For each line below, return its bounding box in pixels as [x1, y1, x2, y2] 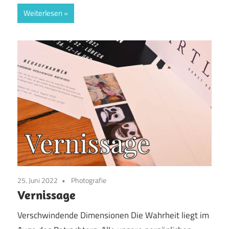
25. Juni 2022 [17, 174, 58, 186]
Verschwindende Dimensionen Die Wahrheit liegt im [17, 209, 209, 222]
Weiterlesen [24, 7, 62, 19]
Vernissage [17, 187, 76, 202]
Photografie [71, 174, 106, 186]
